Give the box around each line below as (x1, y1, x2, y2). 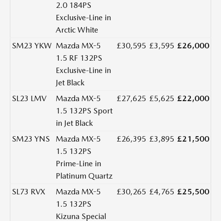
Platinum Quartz (56, 171, 112, 181)
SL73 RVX (12, 187, 45, 197)
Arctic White (56, 25, 98, 35)
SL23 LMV (12, 94, 46, 104)
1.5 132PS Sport (56, 106, 112, 116)
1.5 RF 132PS (56, 53, 102, 63)
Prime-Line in (56, 159, 101, 169)
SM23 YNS (12, 134, 50, 144)
